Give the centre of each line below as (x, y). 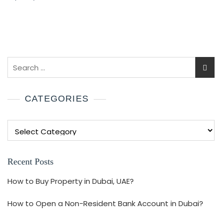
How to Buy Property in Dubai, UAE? (71, 181)
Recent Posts (30, 162)
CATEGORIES (57, 99)
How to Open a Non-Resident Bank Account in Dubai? (105, 203)
